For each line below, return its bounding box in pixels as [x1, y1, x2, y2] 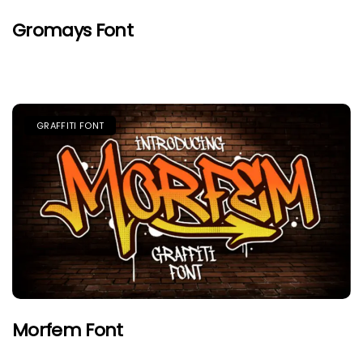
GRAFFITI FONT [36, 118, 105, 132]
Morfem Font [12, 317, 123, 343]
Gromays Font [12, 17, 134, 43]
